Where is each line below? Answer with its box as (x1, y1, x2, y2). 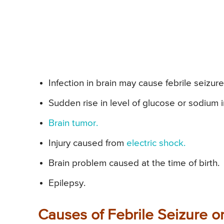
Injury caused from (48, 138, 126, 148)
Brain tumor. (48, 118, 98, 128)
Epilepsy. (48, 178, 85, 188)
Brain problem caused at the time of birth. (48, 158, 219, 168)
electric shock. (126, 138, 185, 148)
